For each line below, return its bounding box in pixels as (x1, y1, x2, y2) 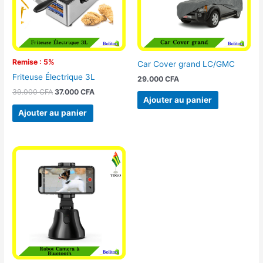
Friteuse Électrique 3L (12, 72, 96, 82)
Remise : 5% (12, 57, 55, 66)
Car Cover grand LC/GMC (137, 59, 235, 69)
